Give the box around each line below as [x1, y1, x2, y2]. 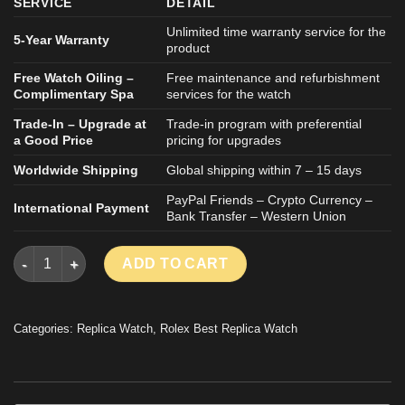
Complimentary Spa [14, 87, 134, 102]
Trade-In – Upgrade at [14, 117, 146, 132]
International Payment [14, 201, 149, 216]
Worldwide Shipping [14, 163, 138, 178]
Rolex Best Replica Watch [160, 322, 297, 336]
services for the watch [166, 87, 292, 102]
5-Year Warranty [14, 33, 109, 48]
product [166, 41, 211, 56]
